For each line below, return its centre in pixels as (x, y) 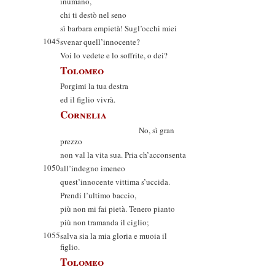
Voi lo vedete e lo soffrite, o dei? (114, 55)
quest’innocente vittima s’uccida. (115, 182)
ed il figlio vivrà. (88, 99)
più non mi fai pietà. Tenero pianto (118, 209)
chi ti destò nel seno (93, 15)
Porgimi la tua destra (94, 86)
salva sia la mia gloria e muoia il (114, 236)
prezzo (71, 141)
